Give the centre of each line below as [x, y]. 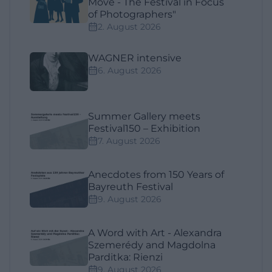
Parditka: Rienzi [125, 257]
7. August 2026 [129, 141]
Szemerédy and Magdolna [152, 245]
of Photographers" [132, 14]
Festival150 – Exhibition [144, 128]
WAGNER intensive [135, 58]
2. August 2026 [129, 26]
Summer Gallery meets [144, 116]
